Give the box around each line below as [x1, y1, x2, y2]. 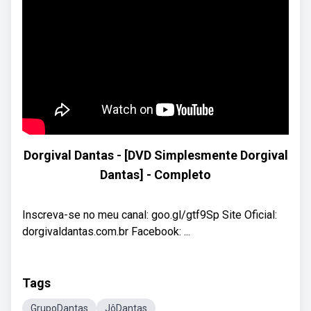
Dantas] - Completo [100, 167, 211, 182]
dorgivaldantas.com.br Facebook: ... [22, 225, 190, 238]
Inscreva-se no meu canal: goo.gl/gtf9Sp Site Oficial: [22, 208, 277, 221]
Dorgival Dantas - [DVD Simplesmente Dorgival [23, 148, 288, 162]
